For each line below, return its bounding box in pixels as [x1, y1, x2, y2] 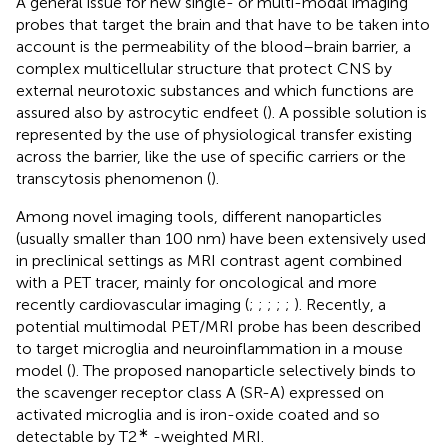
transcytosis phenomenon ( [16, 169, 211, 189]
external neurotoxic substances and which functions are [16, 81, 414, 101]
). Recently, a [294, 295, 386, 315]
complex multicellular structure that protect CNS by [16, 59, 392, 79]
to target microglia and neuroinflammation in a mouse [16, 339, 403, 359]
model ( [16, 361, 71, 381]
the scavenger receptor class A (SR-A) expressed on [16, 383, 384, 403]
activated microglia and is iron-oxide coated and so [16, 405, 380, 425]
